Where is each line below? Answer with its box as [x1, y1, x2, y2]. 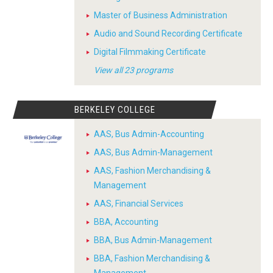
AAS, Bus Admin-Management [94, 147, 213, 157]
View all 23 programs [94, 65, 173, 75]
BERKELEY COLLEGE [74, 104, 155, 115]
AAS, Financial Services [94, 199, 183, 208]
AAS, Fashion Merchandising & [94, 166, 211, 175]
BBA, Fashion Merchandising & [94, 253, 210, 263]
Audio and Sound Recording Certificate [94, 29, 243, 38]
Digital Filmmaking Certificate [94, 47, 206, 57]
